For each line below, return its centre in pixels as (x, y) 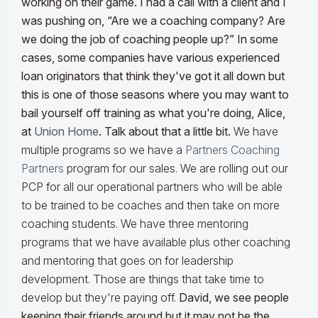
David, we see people (234, 298)
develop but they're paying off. (100, 298)
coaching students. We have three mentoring (135, 224)
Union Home (66, 132)
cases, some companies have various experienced (150, 58)
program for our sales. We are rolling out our (176, 169)
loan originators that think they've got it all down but (153, 76)
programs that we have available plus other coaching (156, 242)
